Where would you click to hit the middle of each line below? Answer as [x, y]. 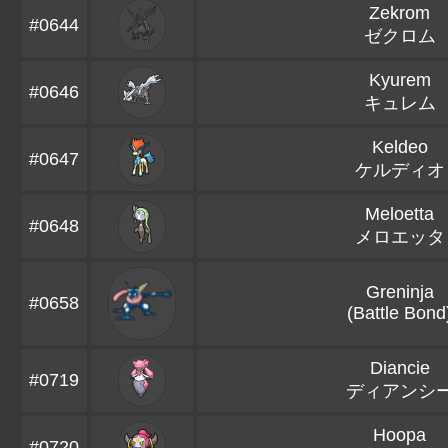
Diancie [399, 368]
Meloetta [399, 214]
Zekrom [399, 13]
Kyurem [399, 80]
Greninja [399, 292]
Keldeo [399, 147]
